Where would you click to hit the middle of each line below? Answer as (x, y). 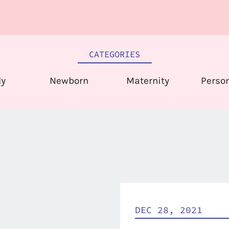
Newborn (69, 81)
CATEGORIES (114, 54)
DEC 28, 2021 (169, 210)
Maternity (148, 81)
